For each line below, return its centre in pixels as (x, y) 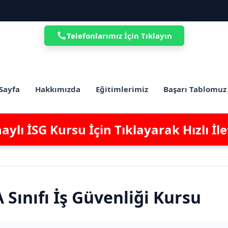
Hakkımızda (58, 89)
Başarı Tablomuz (195, 89)
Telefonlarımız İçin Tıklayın (119, 36)
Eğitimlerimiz (122, 89)
